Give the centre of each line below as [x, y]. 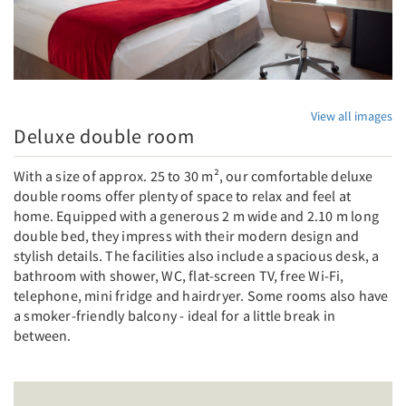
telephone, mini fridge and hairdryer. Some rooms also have [201, 295]
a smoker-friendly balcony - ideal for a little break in [175, 315]
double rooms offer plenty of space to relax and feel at [183, 195]
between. [43, 335]
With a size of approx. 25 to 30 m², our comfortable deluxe [193, 175]
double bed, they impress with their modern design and [187, 235]
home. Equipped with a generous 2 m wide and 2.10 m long [197, 215]
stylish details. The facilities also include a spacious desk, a [197, 255]
